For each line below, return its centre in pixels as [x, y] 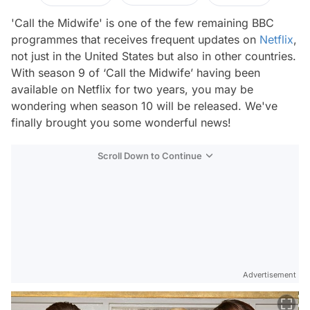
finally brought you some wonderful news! [121, 122]
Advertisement [270, 275]
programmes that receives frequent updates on [135, 39]
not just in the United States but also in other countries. [154, 56]
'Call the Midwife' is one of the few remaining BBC [143, 23]
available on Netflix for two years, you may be [132, 89]
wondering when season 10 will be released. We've [144, 106]
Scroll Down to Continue [150, 156]
